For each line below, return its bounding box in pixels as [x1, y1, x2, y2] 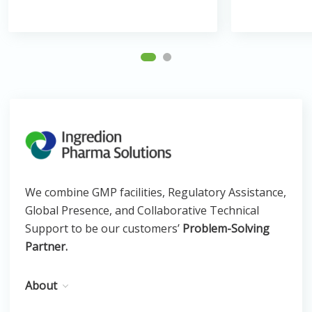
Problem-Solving [182, 221, 270, 236]
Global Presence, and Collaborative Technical [25, 203, 259, 218]
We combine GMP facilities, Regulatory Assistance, [25, 185, 286, 200]
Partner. [25, 239, 68, 254]
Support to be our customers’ [25, 221, 182, 236]
